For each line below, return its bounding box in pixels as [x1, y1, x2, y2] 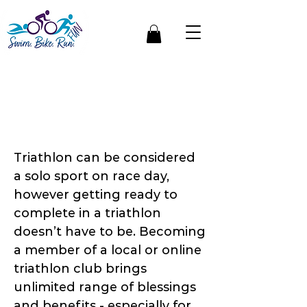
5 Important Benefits [14, 76, 188, 98]
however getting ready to [14, 187, 177, 203]
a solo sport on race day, [14, 169, 169, 184]
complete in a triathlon [14, 206, 161, 221]
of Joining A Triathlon [14, 98, 193, 120]
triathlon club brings [14, 261, 147, 277]
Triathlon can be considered [14, 150, 195, 166]
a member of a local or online [14, 243, 201, 258]
